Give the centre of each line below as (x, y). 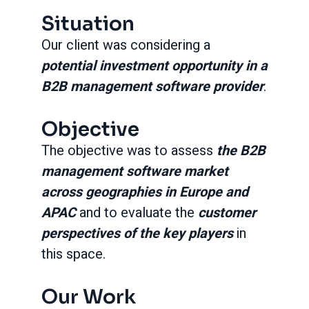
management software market (135, 171)
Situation (88, 24)
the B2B (241, 151)
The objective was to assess (129, 151)
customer (227, 213)
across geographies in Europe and (145, 192)
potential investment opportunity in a (154, 66)
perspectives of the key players (139, 233)
